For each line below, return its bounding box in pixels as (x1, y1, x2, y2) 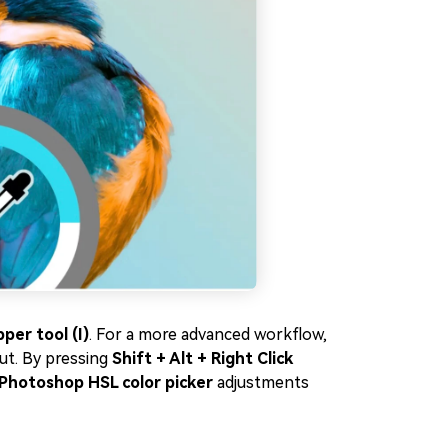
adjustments (213, 373, 309, 393)
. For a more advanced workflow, (89, 325, 327, 345)
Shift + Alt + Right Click (112, 349, 293, 369)
